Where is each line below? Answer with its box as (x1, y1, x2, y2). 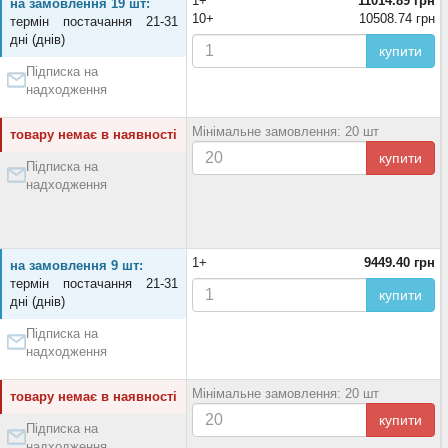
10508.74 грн (359, 11, 435, 26)
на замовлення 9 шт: (10, 258, 143, 273)
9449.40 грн (364, 255, 435, 270)
